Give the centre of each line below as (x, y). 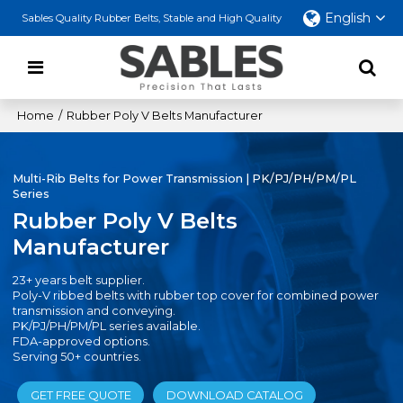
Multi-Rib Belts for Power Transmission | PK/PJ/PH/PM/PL (185, 179)
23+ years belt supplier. (81, 281)
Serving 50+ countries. (77, 357)
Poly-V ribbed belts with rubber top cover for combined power (196, 296)
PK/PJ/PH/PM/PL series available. (108, 327)
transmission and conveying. (96, 311)
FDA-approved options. (83, 342)
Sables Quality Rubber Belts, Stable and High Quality (152, 18)
